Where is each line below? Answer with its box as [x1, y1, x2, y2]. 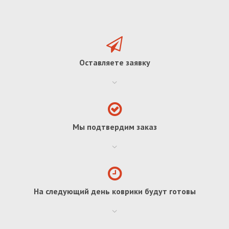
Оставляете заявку [79, 57, 150, 67]
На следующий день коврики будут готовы [33, 186, 196, 196]
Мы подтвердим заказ [72, 121, 157, 132]
